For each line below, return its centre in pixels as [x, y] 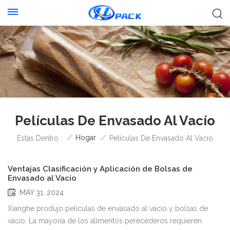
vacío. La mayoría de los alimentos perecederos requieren [105, 221]
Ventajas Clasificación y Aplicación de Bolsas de [100, 169]
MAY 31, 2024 [42, 192]
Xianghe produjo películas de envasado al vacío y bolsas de [108, 208]
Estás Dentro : [40, 138]
